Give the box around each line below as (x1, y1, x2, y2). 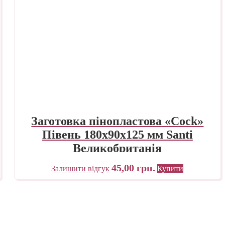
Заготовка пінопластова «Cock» (31, 114, 204, 128)
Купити (157, 164, 184, 173)
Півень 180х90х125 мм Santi (42, 128, 193, 141)
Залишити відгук (51, 164, 110, 173)
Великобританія (73, 141, 162, 155)
